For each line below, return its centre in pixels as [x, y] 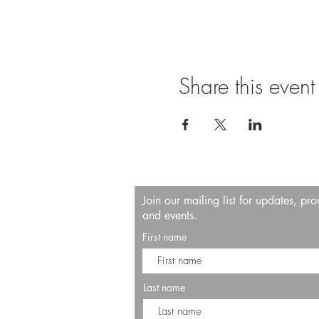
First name [164, 237]
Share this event [246, 86]
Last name [164, 287]
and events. [172, 215]
